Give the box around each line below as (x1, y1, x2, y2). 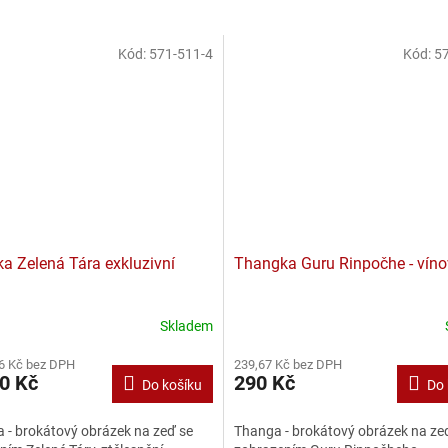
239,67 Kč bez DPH (234, 356, 342, 372)
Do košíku (142, 376, 202, 393)
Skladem (160, 318, 213, 335)
